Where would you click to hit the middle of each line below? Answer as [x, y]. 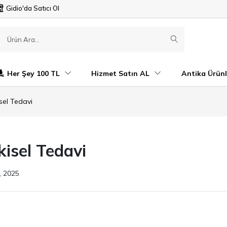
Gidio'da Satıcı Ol [33, 8]
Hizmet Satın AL [122, 73]
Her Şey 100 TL [35, 73]
